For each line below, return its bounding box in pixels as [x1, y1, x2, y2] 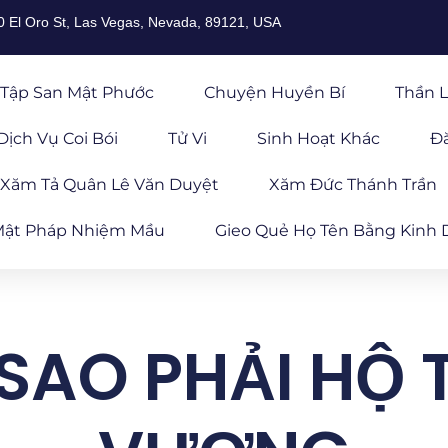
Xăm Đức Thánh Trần [268, 175, 437, 194]
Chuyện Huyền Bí [203, 83, 345, 102]
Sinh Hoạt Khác [257, 129, 381, 148]
